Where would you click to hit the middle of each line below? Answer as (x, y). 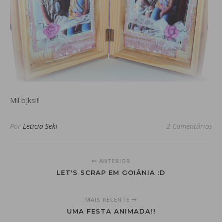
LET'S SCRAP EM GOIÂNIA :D (111, 173)
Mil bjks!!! (25, 100)
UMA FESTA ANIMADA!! (111, 211)
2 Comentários (189, 126)
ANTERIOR (114, 161)
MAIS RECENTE (108, 200)
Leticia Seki (40, 126)
